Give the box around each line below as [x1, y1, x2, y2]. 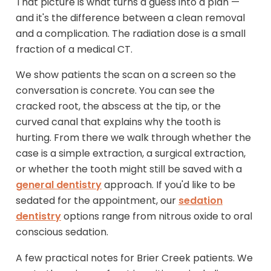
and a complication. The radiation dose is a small [16, 26, 246, 41]
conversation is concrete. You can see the [16, 83, 215, 98]
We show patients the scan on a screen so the [16, 68, 236, 82]
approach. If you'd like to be [102, 178, 235, 192]
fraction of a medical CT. [16, 42, 132, 56]
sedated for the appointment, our [16, 194, 178, 208]
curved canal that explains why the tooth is [16, 115, 221, 129]
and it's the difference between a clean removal [16, 10, 245, 25]
